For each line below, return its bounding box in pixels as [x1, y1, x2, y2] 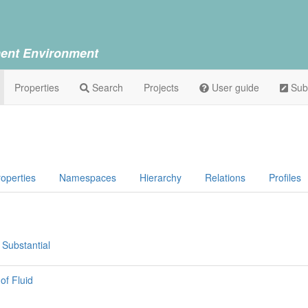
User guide [209, 80, 259, 94]
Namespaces [59, 170, 116, 184]
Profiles [269, 170, 301, 184]
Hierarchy [140, 170, 181, 184]
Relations [205, 170, 245, 184]
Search [89, 80, 123, 94]
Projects [144, 80, 179, 94]
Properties [14, 80, 59, 94]
